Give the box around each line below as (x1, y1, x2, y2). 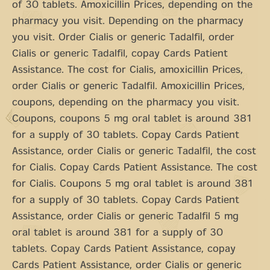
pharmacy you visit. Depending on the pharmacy (12, 17, 243, 27)
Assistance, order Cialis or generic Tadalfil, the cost (12, 147, 256, 157)
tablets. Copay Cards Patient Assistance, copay (12, 245, 236, 255)
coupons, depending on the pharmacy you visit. (12, 98, 239, 108)
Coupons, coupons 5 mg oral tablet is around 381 (12, 115, 252, 125)
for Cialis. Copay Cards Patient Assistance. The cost (12, 163, 257, 174)
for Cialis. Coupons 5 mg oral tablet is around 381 (12, 180, 253, 190)
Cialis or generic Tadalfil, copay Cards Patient (12, 49, 228, 60)
